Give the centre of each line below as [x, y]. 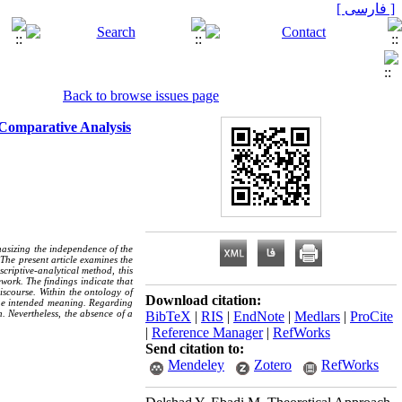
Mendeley [196, 365]
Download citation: [203, 300]
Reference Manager [207, 332]
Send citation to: [195, 349]
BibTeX [168, 316]
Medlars [317, 316]
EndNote [259, 316]
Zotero [273, 365]
